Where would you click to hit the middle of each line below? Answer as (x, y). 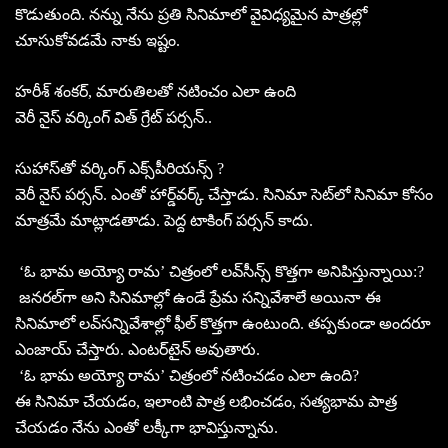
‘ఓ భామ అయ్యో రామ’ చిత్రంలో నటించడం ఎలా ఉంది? (187, 375)
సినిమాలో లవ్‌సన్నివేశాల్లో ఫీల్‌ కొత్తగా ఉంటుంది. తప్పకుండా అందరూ (223, 323)
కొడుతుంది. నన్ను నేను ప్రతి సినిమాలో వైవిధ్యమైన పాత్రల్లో (191, 14)
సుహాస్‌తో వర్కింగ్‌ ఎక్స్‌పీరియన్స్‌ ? (119, 168)
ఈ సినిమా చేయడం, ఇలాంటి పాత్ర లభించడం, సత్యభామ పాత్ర (206, 401)
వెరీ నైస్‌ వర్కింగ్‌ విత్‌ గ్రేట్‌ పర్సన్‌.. (113, 117)
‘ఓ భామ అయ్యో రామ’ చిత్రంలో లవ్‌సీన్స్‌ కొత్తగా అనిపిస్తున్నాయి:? (219, 271)
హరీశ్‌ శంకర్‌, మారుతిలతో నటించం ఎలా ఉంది (155, 91)
